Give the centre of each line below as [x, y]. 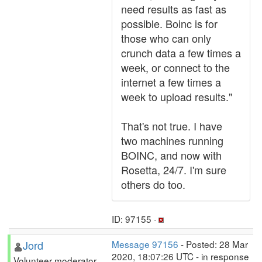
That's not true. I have [172, 126]
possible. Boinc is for [169, 23]
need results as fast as [174, 9]
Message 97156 [145, 244]
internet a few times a [171, 82]
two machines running [172, 140]
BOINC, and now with [171, 155]
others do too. [153, 184]
